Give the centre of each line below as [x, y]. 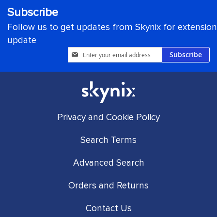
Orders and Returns [108, 186]
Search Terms [108, 140]
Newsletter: [85, 90]
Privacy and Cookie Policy [108, 117]
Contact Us [108, 209]
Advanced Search [108, 163]
